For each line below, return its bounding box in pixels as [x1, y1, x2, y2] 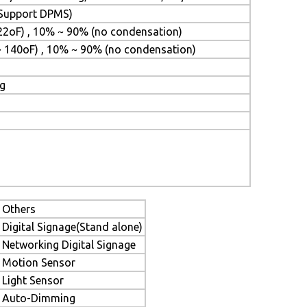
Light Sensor [2, 274, 64, 286]
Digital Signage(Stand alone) [2, 221, 143, 233]
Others [2, 203, 36, 215]
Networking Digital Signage [2, 238, 136, 251]
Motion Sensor [2, 256, 75, 269]
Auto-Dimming [2, 292, 75, 304]
